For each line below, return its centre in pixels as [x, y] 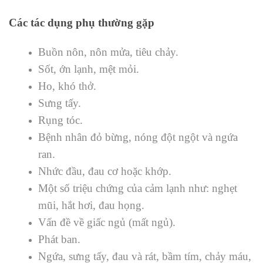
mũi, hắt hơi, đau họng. [91, 205]
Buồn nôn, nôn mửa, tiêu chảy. [108, 52]
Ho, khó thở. [67, 86]
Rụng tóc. [60, 120]
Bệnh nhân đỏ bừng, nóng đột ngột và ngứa [138, 137]
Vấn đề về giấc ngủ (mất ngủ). [107, 222]
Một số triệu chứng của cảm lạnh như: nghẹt [138, 188]
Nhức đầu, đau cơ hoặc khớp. [105, 171]
